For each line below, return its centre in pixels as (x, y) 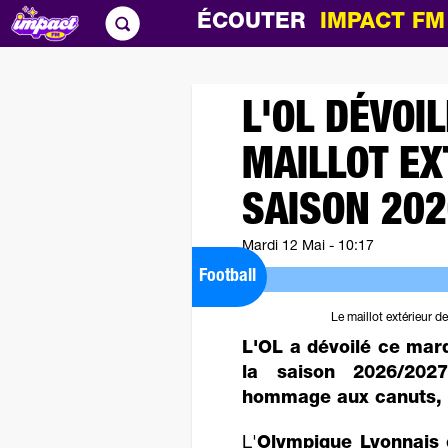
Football (227, 277)
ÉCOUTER (259, 23)
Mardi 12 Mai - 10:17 (308, 247)
